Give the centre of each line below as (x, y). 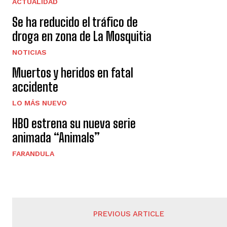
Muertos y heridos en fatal (73, 73)
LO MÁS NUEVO (40, 103)
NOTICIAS (29, 52)
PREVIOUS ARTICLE (129, 214)
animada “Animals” (56, 138)
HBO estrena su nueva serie (74, 124)
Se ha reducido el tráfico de (75, 22)
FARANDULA (33, 154)
